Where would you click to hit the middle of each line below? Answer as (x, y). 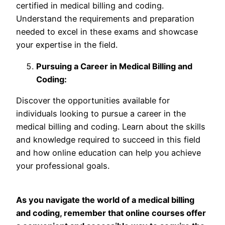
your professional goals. (63, 166)
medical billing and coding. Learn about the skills (111, 127)
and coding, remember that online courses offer (111, 213)
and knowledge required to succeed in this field (108, 140)
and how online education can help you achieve (108, 153)
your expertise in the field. (67, 45)
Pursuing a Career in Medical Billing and (114, 66)
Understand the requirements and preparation (105, 19)
